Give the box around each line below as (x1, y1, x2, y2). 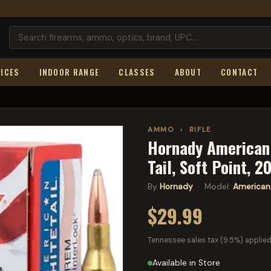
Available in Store (152, 258, 220, 268)
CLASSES (119, 66, 155, 78)
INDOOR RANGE (39, 66, 100, 78)
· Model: (193, 181, 233, 192)
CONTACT (221, 66, 258, 78)
